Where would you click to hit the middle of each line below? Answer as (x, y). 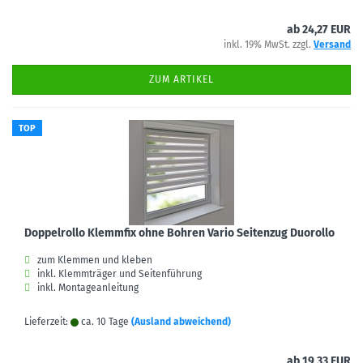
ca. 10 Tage (104, 322)
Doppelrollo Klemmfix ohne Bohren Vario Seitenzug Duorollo (179, 233)
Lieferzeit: (47, 322)
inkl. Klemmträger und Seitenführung (119, 274)
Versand (332, 45)
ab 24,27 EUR (319, 30)
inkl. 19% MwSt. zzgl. (269, 45)
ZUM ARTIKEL (181, 79)
